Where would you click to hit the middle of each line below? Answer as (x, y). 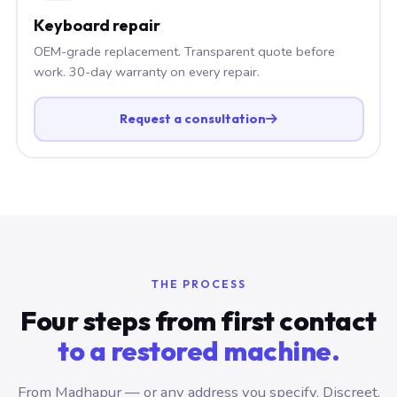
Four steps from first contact (198, 321)
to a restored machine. (198, 351)
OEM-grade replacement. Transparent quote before (184, 51)
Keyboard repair (97, 25)
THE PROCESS (198, 284)
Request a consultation (193, 119)
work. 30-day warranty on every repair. (146, 71)
